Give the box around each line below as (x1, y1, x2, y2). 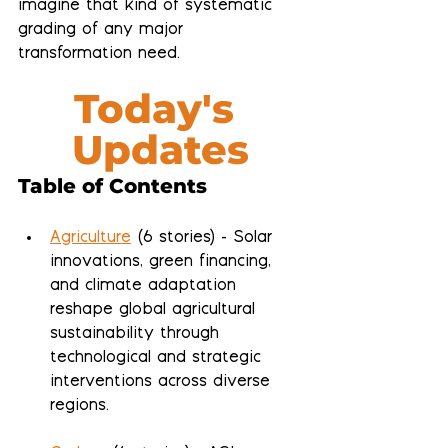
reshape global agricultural (50, 301, 261, 319)
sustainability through (50, 325, 225, 343)
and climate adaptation (50, 277, 242, 295)
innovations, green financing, (50, 253, 277, 271)
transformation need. (18, 45, 180, 63)
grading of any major (18, 21, 189, 39)
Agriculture (50, 229, 131, 247)
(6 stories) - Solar (131, 229, 278, 247)
